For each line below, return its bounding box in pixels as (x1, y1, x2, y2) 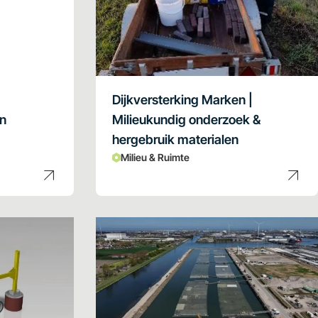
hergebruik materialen (111, 131, 238, 147)
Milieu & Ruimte (120, 150, 190, 163)
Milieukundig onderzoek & (111, 111, 261, 127)
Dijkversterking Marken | (111, 92, 253, 107)
